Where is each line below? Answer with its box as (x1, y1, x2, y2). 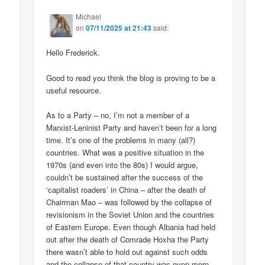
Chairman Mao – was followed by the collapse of (46, 196, 212, 208)
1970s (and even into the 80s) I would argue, (46, 159, 199, 170)
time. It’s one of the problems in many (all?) (46, 134, 196, 146)
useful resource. (46, 84, 102, 96)
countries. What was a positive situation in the (46, 146, 205, 158)
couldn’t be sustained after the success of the (46, 171, 203, 183)
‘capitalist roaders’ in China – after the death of (46, 183, 206, 195)
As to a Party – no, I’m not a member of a (46, 109, 190, 121)
